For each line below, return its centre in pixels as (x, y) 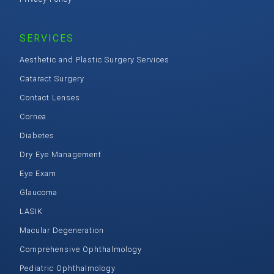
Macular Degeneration (62, 230)
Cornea (33, 116)
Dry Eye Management (61, 154)
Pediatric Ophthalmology (68, 268)
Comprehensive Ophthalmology (81, 249)
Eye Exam (38, 173)
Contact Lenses (50, 97)
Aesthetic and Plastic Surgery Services (94, 59)
